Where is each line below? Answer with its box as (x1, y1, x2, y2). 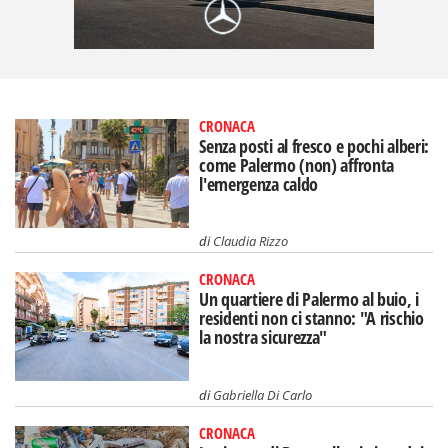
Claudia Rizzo (213, 232, 289, 251)
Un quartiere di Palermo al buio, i (199, 287, 419, 312)
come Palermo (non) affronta (199, 152, 395, 177)
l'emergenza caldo (199, 171, 319, 196)
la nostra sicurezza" (199, 325, 328, 350)
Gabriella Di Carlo (213, 386, 313, 405)
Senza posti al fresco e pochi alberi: (199, 133, 430, 158)
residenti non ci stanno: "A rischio (199, 306, 424, 331)
